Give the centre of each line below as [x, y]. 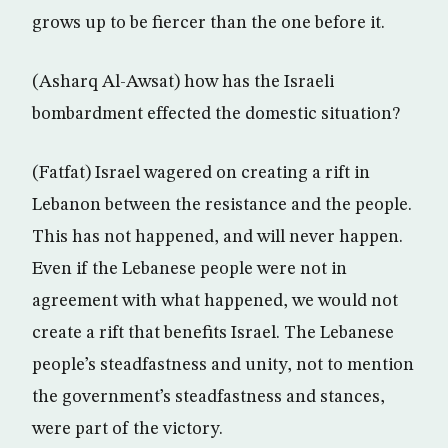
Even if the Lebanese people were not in [189, 269]
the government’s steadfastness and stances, [208, 397]
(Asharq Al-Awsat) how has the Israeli [183, 82]
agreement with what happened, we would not [215, 301]
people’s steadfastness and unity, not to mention [223, 365]
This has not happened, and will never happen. [217, 237]
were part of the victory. [127, 429]
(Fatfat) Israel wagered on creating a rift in [201, 173]
